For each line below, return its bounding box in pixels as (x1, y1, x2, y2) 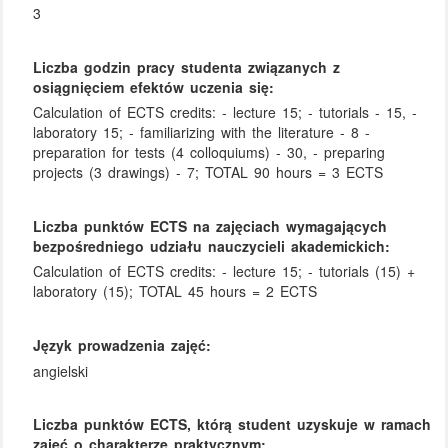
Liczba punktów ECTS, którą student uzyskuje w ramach (33, 414, 432, 435)
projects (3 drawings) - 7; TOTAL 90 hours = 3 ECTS (33, 162, 384, 183)
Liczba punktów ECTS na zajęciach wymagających (33, 215, 388, 236)
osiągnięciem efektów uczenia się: (33, 76, 275, 97)
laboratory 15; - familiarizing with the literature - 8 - (33, 122, 371, 143)
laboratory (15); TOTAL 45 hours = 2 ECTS (33, 281, 318, 302)
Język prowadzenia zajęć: (33, 335, 212, 356)
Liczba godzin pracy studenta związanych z (33, 56, 341, 77)
